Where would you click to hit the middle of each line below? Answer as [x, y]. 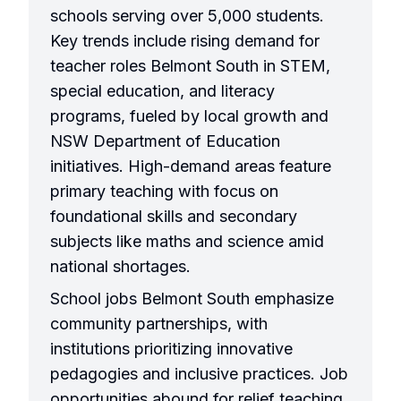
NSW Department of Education [165, 141]
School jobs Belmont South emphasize [192, 299]
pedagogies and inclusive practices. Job [199, 374]
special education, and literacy [162, 91]
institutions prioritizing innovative [171, 349]
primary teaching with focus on [164, 192]
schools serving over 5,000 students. [187, 16]
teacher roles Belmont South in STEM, [190, 66]
